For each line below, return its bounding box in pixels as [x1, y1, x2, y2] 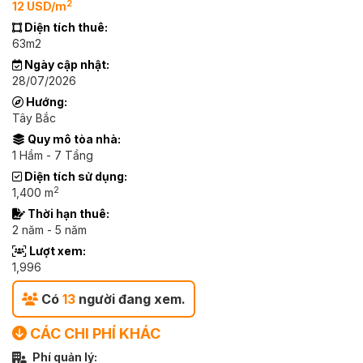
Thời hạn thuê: [25, 207, 109, 220]
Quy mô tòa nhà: [25, 132, 121, 146]
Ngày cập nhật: [22, 58, 109, 71]
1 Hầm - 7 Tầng [12, 148, 93, 162]
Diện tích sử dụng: [22, 169, 127, 183]
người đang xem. [75, 291, 186, 307]
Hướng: [23, 95, 67, 109]
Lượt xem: [27, 244, 86, 258]
